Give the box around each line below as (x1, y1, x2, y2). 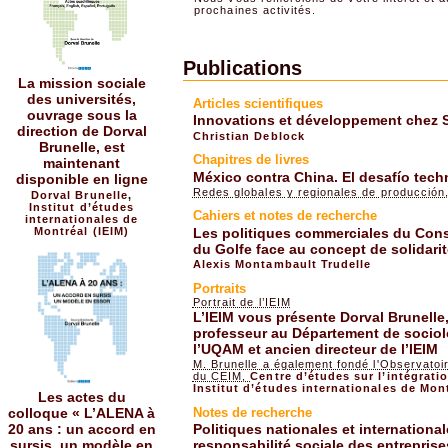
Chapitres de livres (192, 152, 309, 168)
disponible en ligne (15, 171, 148, 188)
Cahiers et (192, 208, 259, 224)
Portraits (192, 280, 246, 296)
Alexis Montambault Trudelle (192, 258, 372, 271)
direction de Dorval (16, 123, 147, 140)
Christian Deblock (192, 129, 305, 142)
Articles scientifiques (192, 96, 323, 112)
